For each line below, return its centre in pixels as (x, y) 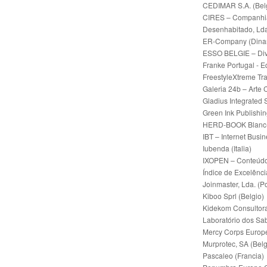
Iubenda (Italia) (227, 148)
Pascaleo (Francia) (233, 255)
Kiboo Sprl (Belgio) (233, 195)
